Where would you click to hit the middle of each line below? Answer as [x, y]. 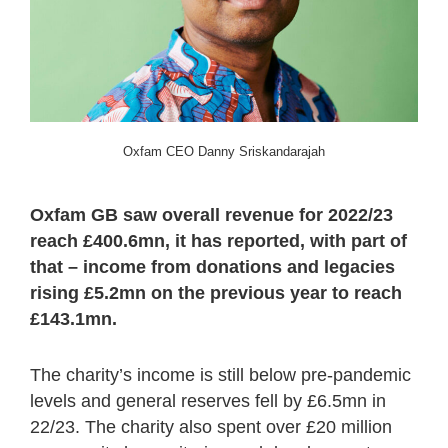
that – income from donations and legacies [212, 267]
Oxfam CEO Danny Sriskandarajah [224, 152]
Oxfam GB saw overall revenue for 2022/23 [211, 215]
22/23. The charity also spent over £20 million [211, 427]
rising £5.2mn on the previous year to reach [216, 293]
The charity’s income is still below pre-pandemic [220, 375]
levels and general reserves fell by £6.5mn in [208, 401]
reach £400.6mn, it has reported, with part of [218, 241]
